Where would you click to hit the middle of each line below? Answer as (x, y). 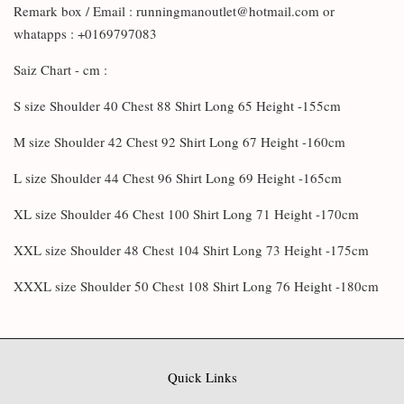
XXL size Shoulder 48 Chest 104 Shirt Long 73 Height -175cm (193, 249)
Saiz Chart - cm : (63, 69)
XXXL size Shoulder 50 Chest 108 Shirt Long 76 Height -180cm (196, 285)
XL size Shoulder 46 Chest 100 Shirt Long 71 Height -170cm (188, 213)
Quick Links (202, 376)
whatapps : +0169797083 (85, 33)
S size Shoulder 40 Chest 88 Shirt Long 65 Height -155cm (179, 105)
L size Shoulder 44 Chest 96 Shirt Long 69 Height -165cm (180, 177)
